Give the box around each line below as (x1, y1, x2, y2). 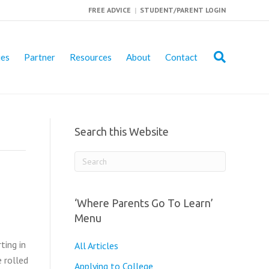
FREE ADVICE (88, 5, 131, 14)
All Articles (74, 240, 118, 252)
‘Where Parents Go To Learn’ (74, 197, 213, 209)
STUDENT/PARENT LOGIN (140, 5, 226, 14)
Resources (70, 51, 112, 62)
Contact (165, 51, 198, 62)
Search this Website (74, 125, 169, 138)
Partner (24, 51, 55, 62)
